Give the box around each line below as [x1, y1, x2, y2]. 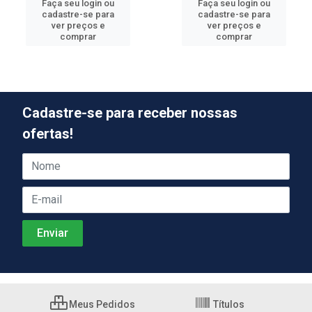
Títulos [211, 298, 244, 310]
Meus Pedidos [67, 298, 135, 310]
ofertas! [22, 125, 73, 142]
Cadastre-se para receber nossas [22, 104, 237, 121]
